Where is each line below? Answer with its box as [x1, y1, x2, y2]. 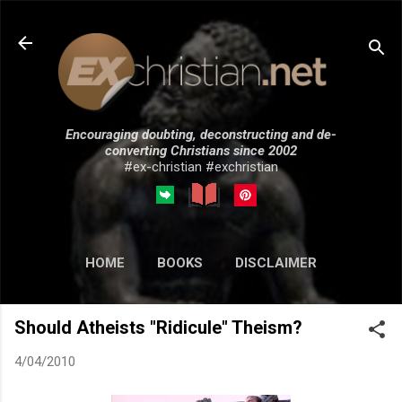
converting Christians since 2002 [105, 142, 297, 159]
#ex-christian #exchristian [124, 158, 278, 175]
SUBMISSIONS [194, 292, 286, 309]
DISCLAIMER [235, 254, 317, 271]
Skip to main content [166, 14, 297, 31]
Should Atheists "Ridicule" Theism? [14, 316, 302, 338]
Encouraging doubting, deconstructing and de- [66, 126, 336, 143]
